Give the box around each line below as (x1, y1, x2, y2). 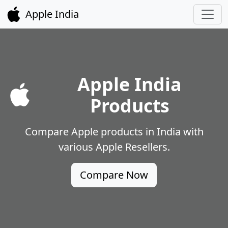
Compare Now (80, 168, 148, 182)
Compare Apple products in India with (24, 125, 204, 138)
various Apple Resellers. (58, 140, 170, 154)
